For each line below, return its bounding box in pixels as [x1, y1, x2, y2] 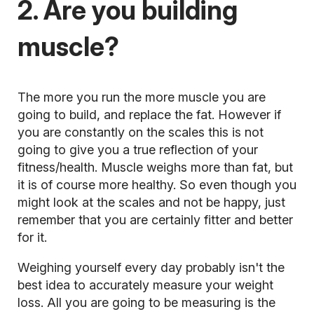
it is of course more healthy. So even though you [17, 177, 296, 192]
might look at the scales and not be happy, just [17, 194, 285, 210]
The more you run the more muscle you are [17, 89, 266, 104]
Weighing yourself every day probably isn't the [17, 259, 285, 275]
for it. [17, 229, 47, 245]
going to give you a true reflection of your [17, 142, 258, 157]
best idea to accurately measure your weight [17, 277, 273, 292]
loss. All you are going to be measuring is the [17, 294, 275, 310]
